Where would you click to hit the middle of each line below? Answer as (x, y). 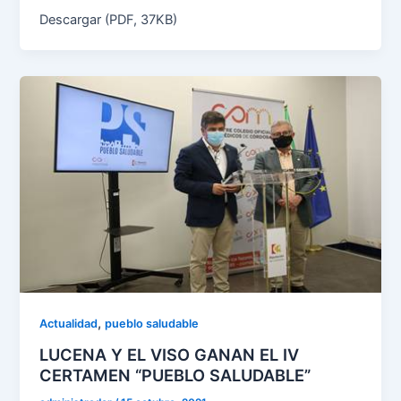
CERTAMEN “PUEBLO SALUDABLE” (175, 375)
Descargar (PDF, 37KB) (109, 20)
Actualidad (69, 323)
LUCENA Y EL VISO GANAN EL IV (170, 355)
